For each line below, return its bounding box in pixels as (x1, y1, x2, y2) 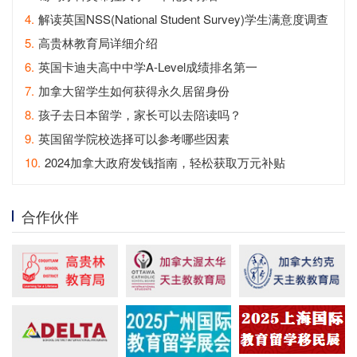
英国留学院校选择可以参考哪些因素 (38, 129, 229, 147)
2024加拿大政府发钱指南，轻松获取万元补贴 (45, 153, 285, 171)
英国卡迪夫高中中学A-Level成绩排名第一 (38, 57, 257, 75)
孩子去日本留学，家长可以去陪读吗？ (38, 105, 241, 123)
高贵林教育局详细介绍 (38, 33, 158, 51)
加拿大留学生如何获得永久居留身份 (38, 81, 229, 99)
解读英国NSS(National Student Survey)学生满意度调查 (38, 10, 328, 27)
